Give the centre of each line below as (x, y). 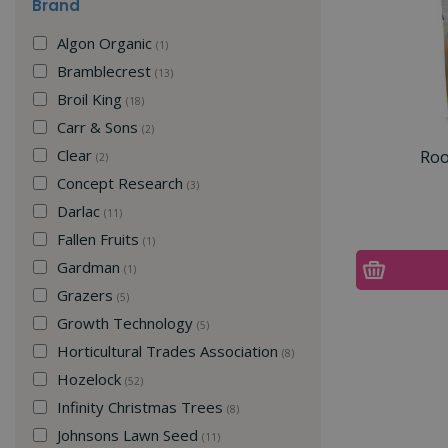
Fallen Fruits (100, 238)
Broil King (91, 98)
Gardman (90, 266)
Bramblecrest (106, 70)
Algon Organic (106, 42)
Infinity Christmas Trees (142, 406)
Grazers (87, 294)
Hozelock (91, 378)
